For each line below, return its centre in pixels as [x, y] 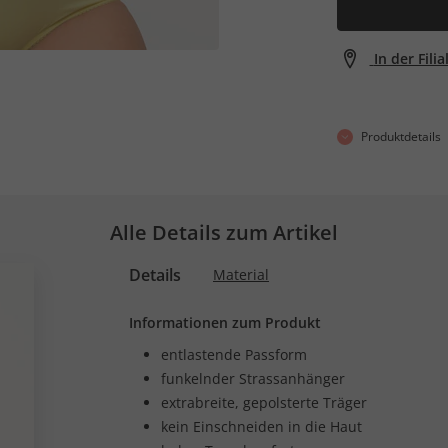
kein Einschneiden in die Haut [261, 426]
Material [241, 274]
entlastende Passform [234, 354]
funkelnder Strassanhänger [253, 378]
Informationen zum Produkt [225, 322]
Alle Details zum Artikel [224, 232]
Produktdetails [400, 136]
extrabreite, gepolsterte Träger [264, 402]
